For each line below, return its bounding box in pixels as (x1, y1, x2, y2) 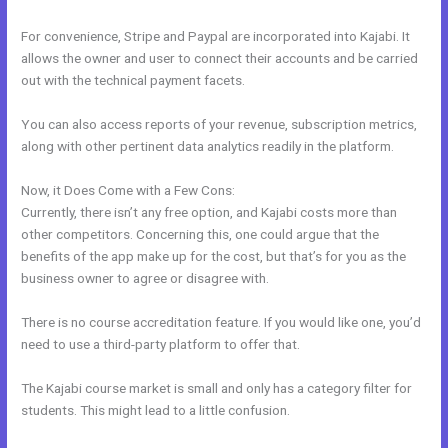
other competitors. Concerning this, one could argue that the (21, 225, 380, 242)
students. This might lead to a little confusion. (21, 401, 291, 418)
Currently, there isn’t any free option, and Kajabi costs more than (21, 203, 398, 220)
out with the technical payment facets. (21, 72, 246, 89)
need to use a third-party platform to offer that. (21, 335, 301, 352)
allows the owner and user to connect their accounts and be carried (21, 50, 419, 67)
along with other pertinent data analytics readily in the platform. (21, 138, 395, 155)
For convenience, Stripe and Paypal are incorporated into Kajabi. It (21, 28, 411, 45)
